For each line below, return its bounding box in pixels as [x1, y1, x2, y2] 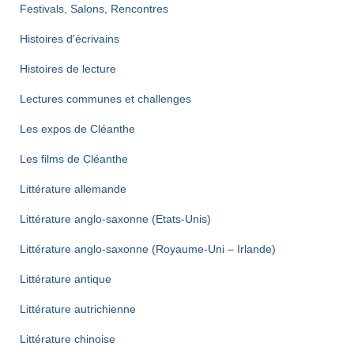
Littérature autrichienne [20, 303, 136, 315]
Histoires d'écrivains [20, 32, 119, 45]
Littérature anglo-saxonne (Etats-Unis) [20, 213, 211, 225]
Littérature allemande [20, 183, 126, 195]
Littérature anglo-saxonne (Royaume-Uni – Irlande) [20, 243, 276, 255]
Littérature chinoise [20, 333, 115, 345]
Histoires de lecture [20, 62, 116, 75]
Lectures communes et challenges [20, 92, 191, 105]
